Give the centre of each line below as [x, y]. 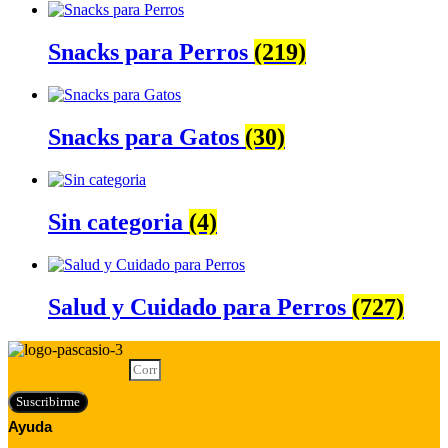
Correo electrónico [68, 368]
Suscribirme [48, 401]
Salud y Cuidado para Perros [200, 306]
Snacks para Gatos [146, 137]
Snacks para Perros [151, 52]
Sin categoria [118, 221]
